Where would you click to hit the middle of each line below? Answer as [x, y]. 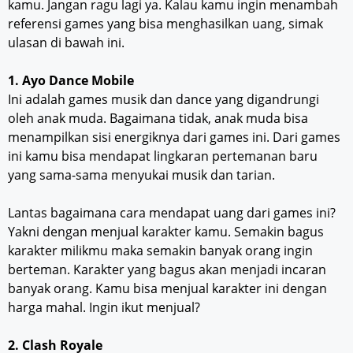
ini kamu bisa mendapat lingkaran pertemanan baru [163, 156]
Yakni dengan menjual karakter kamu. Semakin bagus [166, 231]
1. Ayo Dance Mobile [71, 80]
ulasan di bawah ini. [66, 42]
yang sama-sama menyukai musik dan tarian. [141, 175]
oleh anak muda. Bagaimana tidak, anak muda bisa [158, 118]
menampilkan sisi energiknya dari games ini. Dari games [174, 137]
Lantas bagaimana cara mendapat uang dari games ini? [172, 212]
